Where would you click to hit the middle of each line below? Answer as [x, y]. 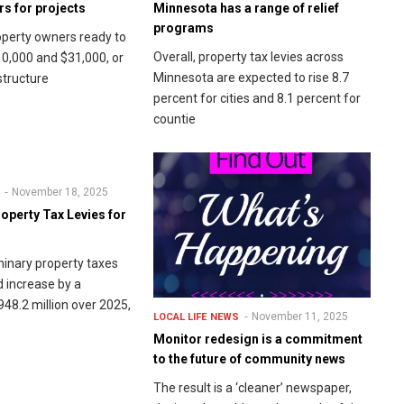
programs [183, 28]
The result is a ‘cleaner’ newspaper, [252, 388]
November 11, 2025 [299, 317]
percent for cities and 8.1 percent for [257, 99]
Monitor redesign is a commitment [257, 340]
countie [174, 119]
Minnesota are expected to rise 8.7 [251, 78]
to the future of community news [249, 359]
